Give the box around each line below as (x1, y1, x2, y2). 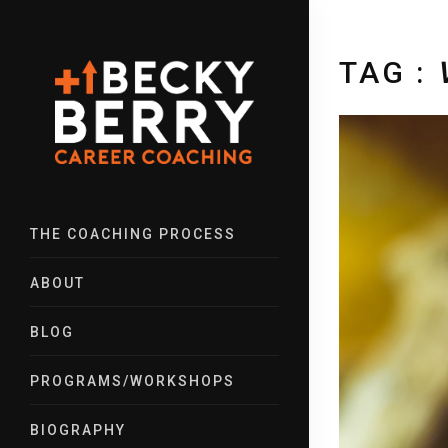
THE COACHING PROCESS (30, 225, 236, 242)
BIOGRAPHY (30, 421, 126, 438)
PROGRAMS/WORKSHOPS (30, 372, 235, 389)
